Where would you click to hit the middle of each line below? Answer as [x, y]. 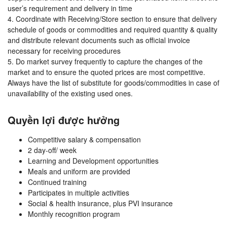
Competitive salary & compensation [84, 140]
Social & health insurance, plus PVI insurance [100, 203]
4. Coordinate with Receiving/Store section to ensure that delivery [112, 19]
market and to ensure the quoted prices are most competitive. [106, 72]
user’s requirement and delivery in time [70, 8]
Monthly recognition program [74, 214]
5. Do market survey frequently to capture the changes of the [105, 62]
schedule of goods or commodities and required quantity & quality [112, 30]
